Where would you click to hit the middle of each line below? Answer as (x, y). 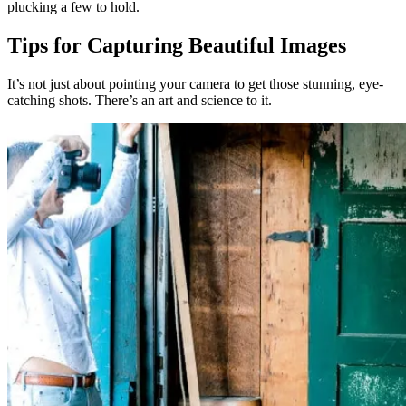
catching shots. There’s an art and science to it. (140, 100)
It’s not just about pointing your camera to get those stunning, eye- (195, 83)
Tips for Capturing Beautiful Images (177, 45)
